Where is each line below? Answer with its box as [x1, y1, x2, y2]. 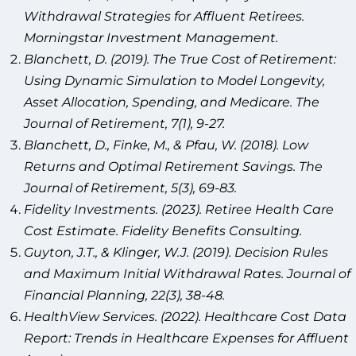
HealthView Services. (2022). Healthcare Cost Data [24, 308, 346, 325]
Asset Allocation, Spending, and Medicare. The [24, 93, 319, 110]
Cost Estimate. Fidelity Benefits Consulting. [24, 222, 302, 239]
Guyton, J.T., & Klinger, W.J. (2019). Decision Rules [24, 243, 328, 261]
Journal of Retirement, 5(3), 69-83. [24, 179, 237, 196]
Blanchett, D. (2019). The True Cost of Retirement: [24, 50, 336, 68]
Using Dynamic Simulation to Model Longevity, [24, 72, 325, 89]
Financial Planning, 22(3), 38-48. [24, 286, 225, 304]
